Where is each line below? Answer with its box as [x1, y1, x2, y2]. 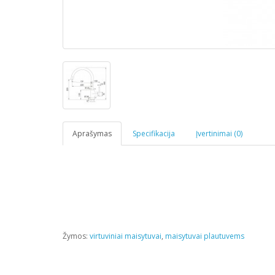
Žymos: [63, 231, 90, 241]
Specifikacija [133, 128, 175, 139]
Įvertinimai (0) [196, 128, 242, 139]
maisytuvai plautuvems [165, 231, 244, 241]
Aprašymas [72, 128, 112, 139]
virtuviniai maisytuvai [90, 231, 161, 241]
